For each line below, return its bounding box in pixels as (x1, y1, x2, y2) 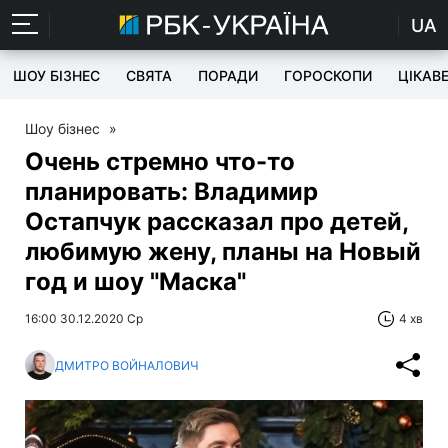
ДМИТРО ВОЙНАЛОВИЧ (55, 357, 199, 373)
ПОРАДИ (198, 67, 258, 84)
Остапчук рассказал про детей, (25, 207, 408, 236)
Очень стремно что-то (25, 147, 295, 176)
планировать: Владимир (25, 177, 318, 206)
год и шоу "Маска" (25, 267, 246, 296)
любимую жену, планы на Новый (25, 237, 421, 266)
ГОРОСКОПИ (284, 67, 372, 84)
